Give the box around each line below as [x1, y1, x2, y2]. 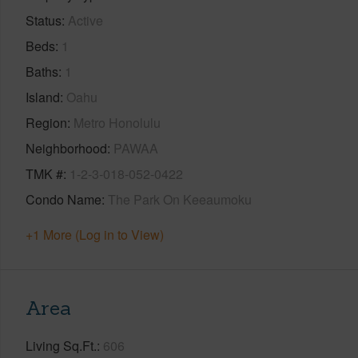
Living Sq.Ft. [26, 336, 97, 355]
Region [26, 113, 67, 132]
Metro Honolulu [74, 113, 161, 132]
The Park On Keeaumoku [108, 189, 252, 209]
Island [26, 87, 60, 106]
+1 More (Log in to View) [26, 225, 164, 244]
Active [68, 10, 103, 30]
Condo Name [26, 189, 101, 209]
